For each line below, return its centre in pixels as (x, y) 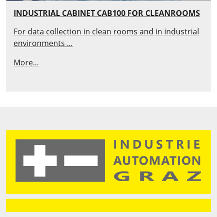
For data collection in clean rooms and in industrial (106, 31)
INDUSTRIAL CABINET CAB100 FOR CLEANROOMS (107, 13)
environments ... (43, 43)
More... (26, 62)
